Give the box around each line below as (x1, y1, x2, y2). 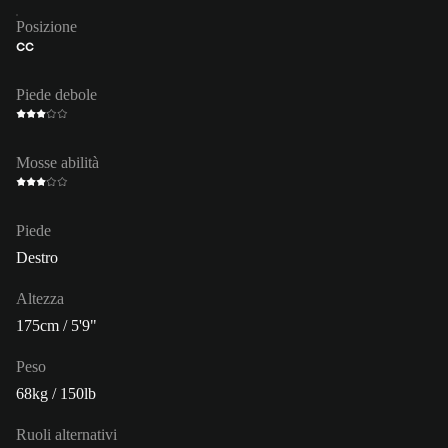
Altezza (16, 289, 64, 307)
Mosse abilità (16, 153, 99, 171)
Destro (16, 248, 58, 266)
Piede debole (16, 85, 97, 103)
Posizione (16, 17, 77, 35)
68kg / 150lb (16, 384, 96, 402)
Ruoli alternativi (16, 425, 117, 443)
